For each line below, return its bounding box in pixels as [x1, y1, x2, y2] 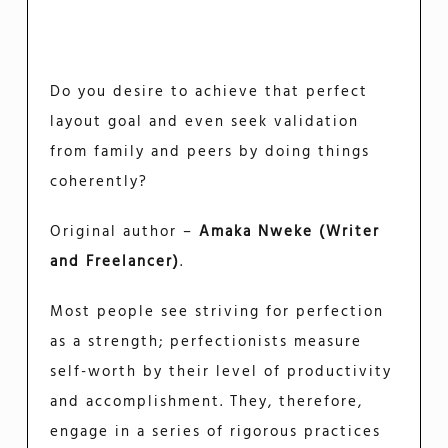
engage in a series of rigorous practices [50, 419, 382, 444]
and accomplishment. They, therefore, [50, 389, 364, 414]
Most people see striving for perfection [50, 299, 385, 324]
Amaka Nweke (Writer [199, 219, 381, 244]
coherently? [50, 169, 149, 194]
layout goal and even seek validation [50, 109, 360, 134]
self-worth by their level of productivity [50, 359, 393, 384]
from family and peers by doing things [50, 139, 371, 164]
